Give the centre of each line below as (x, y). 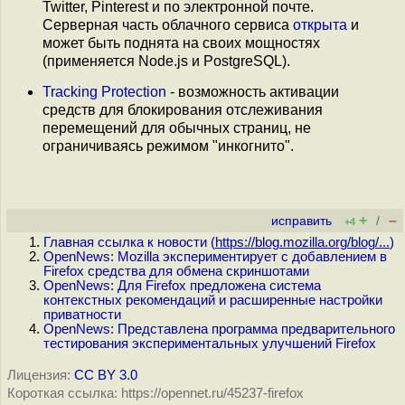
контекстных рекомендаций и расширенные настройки (213, 300)
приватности (82, 315)
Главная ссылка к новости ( (129, 242)
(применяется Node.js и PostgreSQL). (166, 61)
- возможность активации (253, 91)
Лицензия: (39, 375)
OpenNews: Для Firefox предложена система (182, 286)
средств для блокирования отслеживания (183, 109)
